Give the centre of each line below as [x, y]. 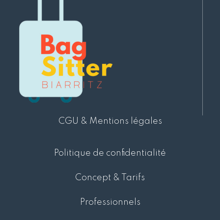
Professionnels [110, 203]
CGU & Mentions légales [110, 122]
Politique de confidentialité [110, 153]
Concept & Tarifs [110, 178]
